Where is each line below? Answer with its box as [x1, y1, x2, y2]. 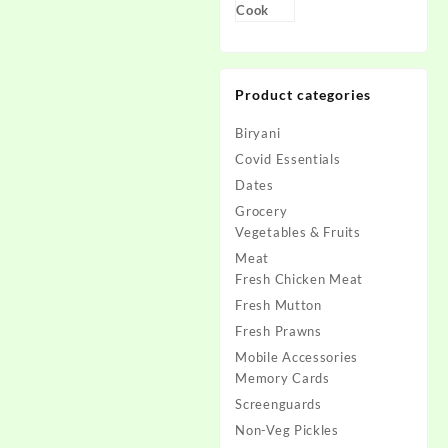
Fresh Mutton [235, 297, 322, 313]
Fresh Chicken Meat [235, 271, 363, 287]
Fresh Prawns [235, 323, 322, 339]
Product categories [235, 86, 372, 103]
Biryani [235, 125, 281, 141]
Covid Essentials [235, 151, 341, 167]
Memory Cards [235, 370, 330, 386]
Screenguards [235, 396, 322, 412]
